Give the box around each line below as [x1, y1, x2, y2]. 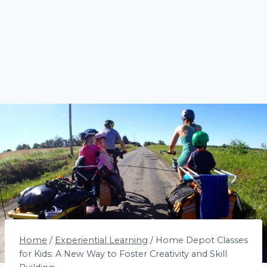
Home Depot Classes [156, 234, 248, 246]
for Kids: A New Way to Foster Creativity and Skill [19, 248, 227, 259]
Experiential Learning [55, 234, 148, 246]
